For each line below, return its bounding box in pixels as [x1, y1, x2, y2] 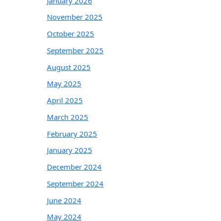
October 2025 [47, 29, 94, 38]
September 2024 [47, 178, 104, 188]
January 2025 [47, 145, 92, 155]
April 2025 [47, 95, 83, 105]
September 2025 [47, 45, 104, 55]
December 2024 [47, 162, 102, 172]
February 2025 [47, 128, 97, 139]
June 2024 [47, 195, 81, 205]
